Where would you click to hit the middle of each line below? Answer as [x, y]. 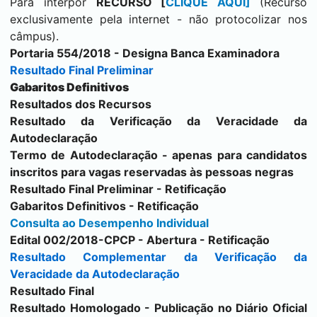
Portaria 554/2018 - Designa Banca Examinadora [145, 53]
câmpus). [34, 36]
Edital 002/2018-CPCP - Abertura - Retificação [140, 240]
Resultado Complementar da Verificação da [158, 257]
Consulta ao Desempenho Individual [109, 223]
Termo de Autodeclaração [84, 155]
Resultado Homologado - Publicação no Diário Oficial [158, 308]
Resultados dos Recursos [81, 104]
